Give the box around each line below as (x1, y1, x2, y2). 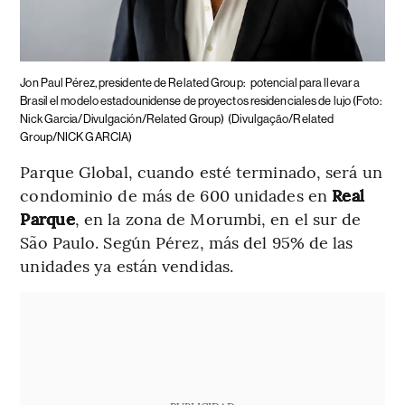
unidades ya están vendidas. (20, 254, 234, 278)
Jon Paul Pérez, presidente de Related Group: (20, 76, 247, 90)
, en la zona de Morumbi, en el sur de (74, 207, 362, 231)
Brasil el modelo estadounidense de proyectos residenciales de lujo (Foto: (20, 94, 381, 108)
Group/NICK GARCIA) (20, 130, 133, 145)
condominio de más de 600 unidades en (20, 184, 333, 207)
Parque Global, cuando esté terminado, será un (20, 160, 382, 184)
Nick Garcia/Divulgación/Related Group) (20, 112, 225, 127)
